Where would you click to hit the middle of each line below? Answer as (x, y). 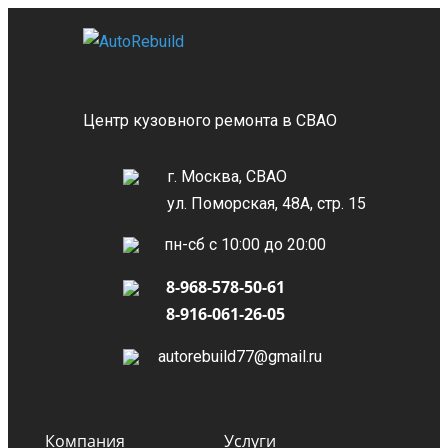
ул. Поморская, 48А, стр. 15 (266, 203)
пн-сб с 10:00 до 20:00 (244, 244)
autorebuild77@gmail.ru (239, 356)
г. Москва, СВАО (226, 176)
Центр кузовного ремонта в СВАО (209, 120)
